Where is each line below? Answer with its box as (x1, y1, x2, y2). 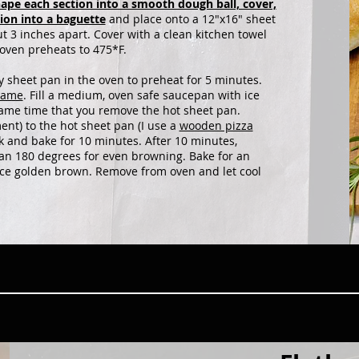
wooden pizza (179, 118, 253, 133)
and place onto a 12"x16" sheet (105, 11, 276, 26)
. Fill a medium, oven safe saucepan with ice (22, 87, 260, 103)
